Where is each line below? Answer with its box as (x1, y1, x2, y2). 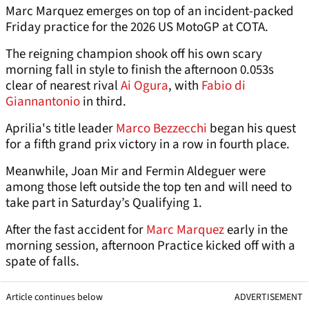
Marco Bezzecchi (113, 119, 210, 139)
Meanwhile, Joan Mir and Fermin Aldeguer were (6, 162, 266, 181)
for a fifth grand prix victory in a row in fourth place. (6, 135, 290, 154)
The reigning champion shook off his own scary (6, 45, 262, 64)
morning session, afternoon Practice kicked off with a (6, 237, 295, 256)
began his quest (210, 119, 296, 139)
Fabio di (201, 77, 246, 96)
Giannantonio (6, 92, 80, 112)
